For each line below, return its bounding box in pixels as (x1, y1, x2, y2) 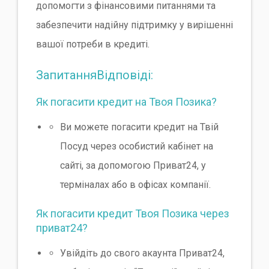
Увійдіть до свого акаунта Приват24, (60, 247, 225, 259)
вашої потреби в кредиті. (36, 38, 150, 50)
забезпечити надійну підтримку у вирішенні (36, 19, 233, 31)
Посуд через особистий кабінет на (60, 140, 213, 152)
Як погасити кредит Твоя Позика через (36, 207, 229, 220)
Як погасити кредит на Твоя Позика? (36, 95, 217, 108)
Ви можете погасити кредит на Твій (60, 121, 219, 133)
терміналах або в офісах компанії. (60, 178, 211, 190)
